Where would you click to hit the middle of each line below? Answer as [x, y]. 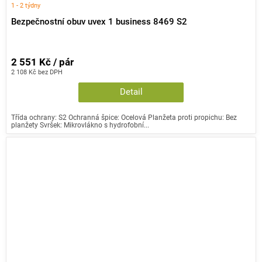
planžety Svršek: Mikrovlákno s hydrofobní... [80, 125]
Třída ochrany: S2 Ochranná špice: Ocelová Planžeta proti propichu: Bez [124, 117]
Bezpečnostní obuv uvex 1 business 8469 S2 [99, 22]
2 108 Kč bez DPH [37, 72]
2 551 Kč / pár [42, 62]
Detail [131, 92]
